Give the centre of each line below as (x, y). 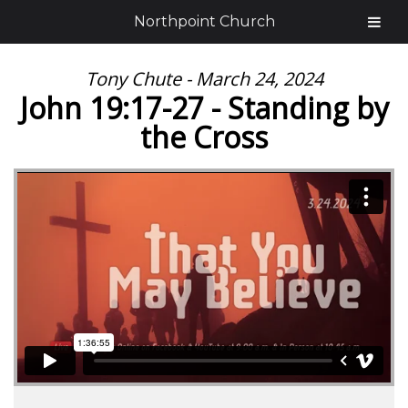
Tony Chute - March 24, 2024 (204, 79)
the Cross (204, 137)
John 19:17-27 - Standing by (204, 108)
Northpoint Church (204, 21)
